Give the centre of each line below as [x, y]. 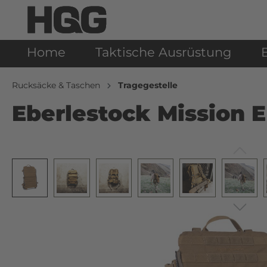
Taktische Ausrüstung [163, 52]
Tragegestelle [148, 86]
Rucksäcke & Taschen [56, 86]
